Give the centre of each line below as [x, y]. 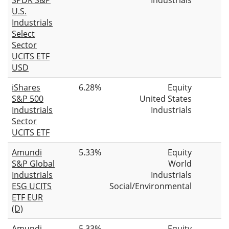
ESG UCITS [32, 186]
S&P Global [33, 163]
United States [166, 98]
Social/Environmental [151, 186]
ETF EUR [27, 197]
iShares [26, 87]
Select [23, 33]
